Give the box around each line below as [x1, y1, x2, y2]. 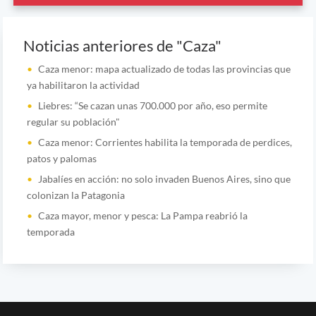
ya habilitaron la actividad [26, 78, 140, 91]
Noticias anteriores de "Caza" [23, 36, 221, 55]
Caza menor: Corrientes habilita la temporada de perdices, [37, 135, 292, 148]
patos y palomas [26, 152, 97, 164]
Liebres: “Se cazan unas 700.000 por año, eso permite [37, 99, 267, 111]
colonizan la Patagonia [26, 188, 125, 201]
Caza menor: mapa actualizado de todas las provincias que [37, 62, 291, 75]
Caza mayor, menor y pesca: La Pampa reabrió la [37, 209, 248, 221]
